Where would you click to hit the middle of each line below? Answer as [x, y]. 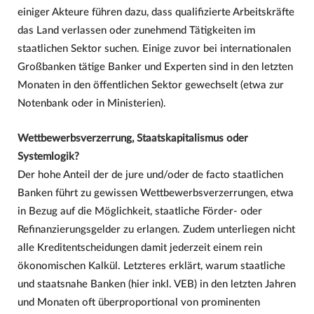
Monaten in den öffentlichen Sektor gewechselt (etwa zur [150, 86]
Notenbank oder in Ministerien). [91, 104]
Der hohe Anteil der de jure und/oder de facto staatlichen [150, 175]
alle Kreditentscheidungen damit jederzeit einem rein [139, 247]
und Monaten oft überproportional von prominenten [138, 302]
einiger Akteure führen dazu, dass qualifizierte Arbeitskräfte [156, 13]
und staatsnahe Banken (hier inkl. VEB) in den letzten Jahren [156, 284]
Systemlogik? [48, 156]
